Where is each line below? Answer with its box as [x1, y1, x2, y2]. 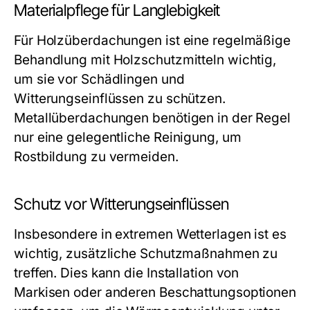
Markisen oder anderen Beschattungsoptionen [14, 284, 297, 300]
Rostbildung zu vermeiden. [14, 149, 179, 165]
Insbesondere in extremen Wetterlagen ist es [14, 226, 286, 242]
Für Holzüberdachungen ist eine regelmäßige [14, 33, 291, 48]
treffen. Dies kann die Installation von [14, 265, 239, 281]
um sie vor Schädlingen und [14, 71, 185, 87]
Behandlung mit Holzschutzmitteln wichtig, [14, 52, 277, 68]
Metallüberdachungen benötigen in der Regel [14, 110, 291, 126]
